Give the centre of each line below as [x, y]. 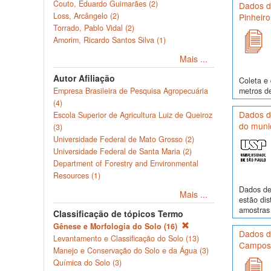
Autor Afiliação [84, 78]
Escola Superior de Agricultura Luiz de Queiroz [133, 115]
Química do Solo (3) [87, 263]
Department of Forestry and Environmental [126, 163]
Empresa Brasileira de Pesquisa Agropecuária [131, 91]
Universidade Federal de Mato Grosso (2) [124, 139]
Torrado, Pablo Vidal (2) [94, 28]
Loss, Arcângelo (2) [86, 16]
